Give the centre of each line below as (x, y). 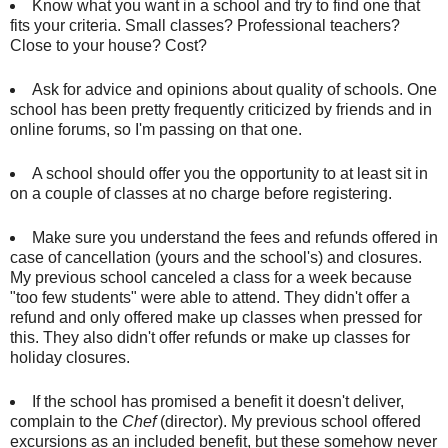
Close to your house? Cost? (108, 46)
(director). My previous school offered (290, 421)
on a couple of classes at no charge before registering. (201, 193)
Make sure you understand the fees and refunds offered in (234, 237)
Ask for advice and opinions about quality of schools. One (234, 89)
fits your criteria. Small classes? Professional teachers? (205, 26)
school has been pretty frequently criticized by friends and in (221, 109)
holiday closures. (70, 357)
